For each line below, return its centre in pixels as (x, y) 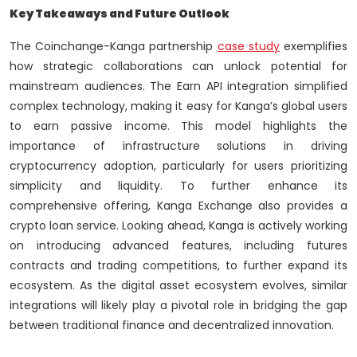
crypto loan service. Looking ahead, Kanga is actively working (178, 226)
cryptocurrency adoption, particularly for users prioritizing (178, 166)
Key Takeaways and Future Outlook (120, 14)
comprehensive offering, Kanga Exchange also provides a (178, 206)
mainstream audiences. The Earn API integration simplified (178, 86)
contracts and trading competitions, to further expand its (178, 266)
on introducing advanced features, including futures (178, 246)
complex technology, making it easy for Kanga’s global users (178, 106)
